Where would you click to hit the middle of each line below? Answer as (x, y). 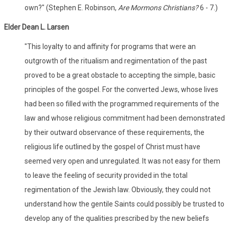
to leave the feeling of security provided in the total (106, 175)
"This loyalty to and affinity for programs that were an (110, 46)
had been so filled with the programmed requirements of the (122, 104)
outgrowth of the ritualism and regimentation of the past (116, 61)
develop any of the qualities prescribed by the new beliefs (117, 218)
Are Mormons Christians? (158, 7)
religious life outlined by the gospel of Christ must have (112, 146)
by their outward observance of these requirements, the (114, 132)
